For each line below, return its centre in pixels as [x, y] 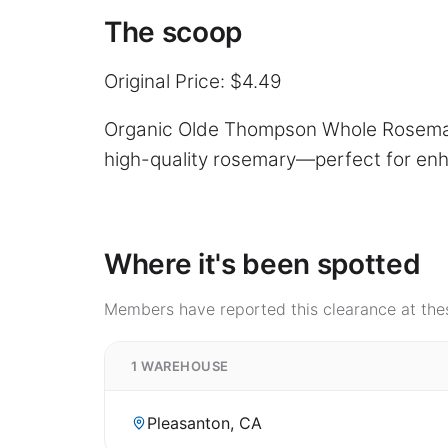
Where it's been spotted [262, 263]
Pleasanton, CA [204, 422]
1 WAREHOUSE [180, 365]
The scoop [173, 31]
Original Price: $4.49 [193, 81]
